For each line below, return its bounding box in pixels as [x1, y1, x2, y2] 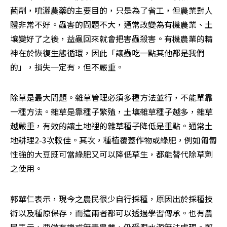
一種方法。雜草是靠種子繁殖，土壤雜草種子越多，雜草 [10, 105, 213, 118]
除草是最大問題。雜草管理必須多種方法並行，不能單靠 [10, 91, 213, 104]
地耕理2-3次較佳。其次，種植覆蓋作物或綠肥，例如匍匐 [10, 134, 217, 146]
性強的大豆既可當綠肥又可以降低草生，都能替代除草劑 [10, 148, 213, 161]
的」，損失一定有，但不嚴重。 [10, 61, 124, 73]
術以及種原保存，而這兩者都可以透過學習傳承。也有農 [10, 207, 213, 219]
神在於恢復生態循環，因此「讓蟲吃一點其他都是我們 [10, 47, 205, 59]
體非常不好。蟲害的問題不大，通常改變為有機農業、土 [10, 18, 213, 31]
